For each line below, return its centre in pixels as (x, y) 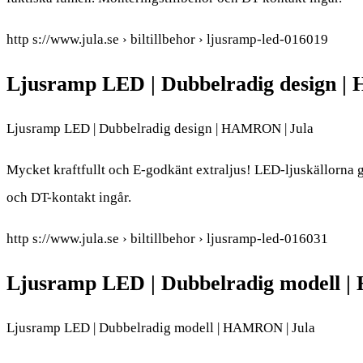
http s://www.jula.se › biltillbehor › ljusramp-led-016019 (167, 39)
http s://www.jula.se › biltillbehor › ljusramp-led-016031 (167, 239)
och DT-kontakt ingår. (69, 198)
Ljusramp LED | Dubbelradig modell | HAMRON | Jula (161, 328)
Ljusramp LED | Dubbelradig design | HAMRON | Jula (160, 129)
